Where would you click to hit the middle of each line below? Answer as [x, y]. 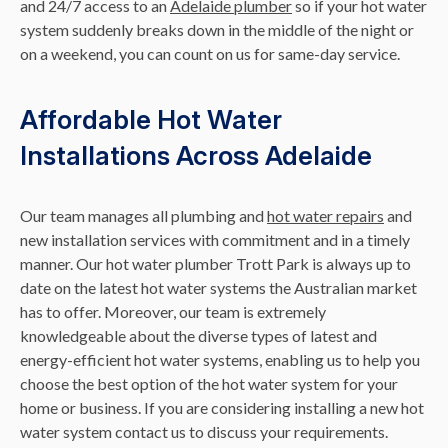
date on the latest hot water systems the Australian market [218, 288]
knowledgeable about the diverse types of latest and [198, 336]
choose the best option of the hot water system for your [209, 384]
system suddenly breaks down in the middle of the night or [217, 30]
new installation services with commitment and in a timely [215, 240]
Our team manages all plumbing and [143, 216]
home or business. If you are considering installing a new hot [222, 408]
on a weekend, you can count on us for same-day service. [210, 54]
